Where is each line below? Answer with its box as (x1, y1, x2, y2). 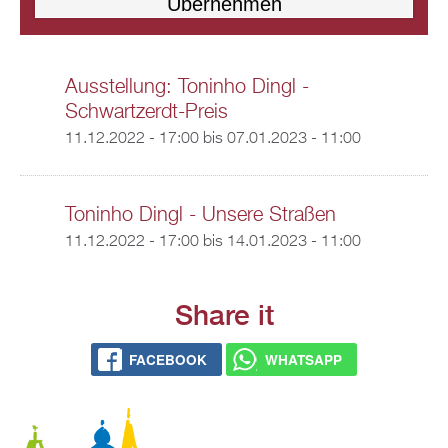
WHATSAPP (264, 350, 342, 370)
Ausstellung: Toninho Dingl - (64, 77, 309, 97)
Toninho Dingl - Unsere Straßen (64, 205, 336, 225)
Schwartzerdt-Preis (64, 102, 228, 122)
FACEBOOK (129, 350, 208, 370)
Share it (174, 298, 274, 331)
